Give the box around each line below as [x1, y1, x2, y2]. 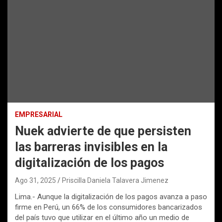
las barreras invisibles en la [15, 140, 167, 155]
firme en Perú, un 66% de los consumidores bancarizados [15, 203, 202, 212]
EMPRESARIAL [15, 111, 62, 119]
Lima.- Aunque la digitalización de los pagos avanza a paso [15, 192, 207, 202]
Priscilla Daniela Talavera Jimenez [62, 176, 168, 185]
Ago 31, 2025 [15, 176, 56, 185]
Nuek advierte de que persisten [15, 124, 191, 139]
